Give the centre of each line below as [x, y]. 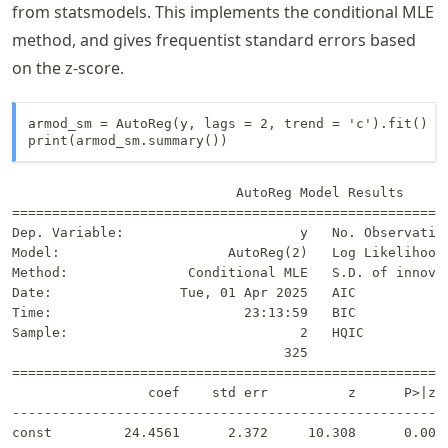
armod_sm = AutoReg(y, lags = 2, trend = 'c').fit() [228, 124]
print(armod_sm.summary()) [128, 141]
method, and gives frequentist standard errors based [214, 40]
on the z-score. [68, 68]
